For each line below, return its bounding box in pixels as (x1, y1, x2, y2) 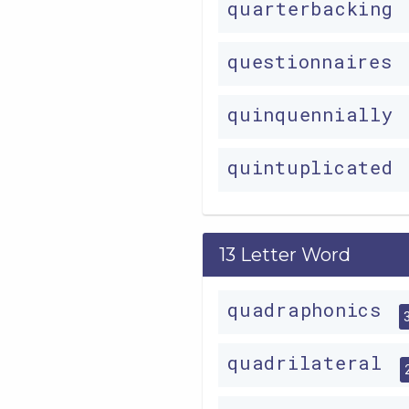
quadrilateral (227, 351, 394, 375)
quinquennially (227, 102, 405, 127)
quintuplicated (227, 155, 405, 180)
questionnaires (227, 49, 404, 74)
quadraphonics (227, 298, 393, 322)
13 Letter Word (219, 244, 351, 267)
